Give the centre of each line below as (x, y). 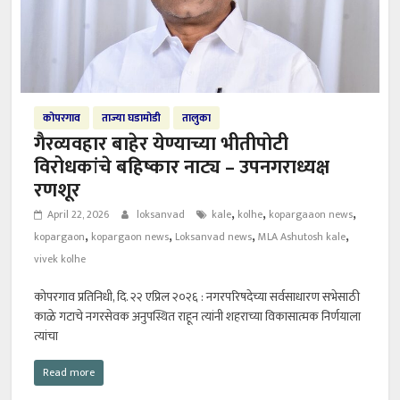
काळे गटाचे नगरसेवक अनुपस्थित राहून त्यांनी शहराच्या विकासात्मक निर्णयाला (198, 316)
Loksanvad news (214, 236)
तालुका (197, 117)
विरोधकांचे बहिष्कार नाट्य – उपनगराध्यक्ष (182, 167)
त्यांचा (46, 336)
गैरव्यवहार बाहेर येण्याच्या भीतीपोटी (162, 144)
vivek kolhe (60, 258)
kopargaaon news (311, 214)
